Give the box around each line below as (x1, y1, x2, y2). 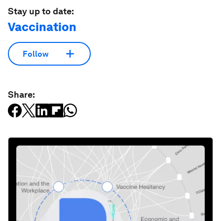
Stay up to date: (8, 6, 74, 16)
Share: (8, 89, 35, 100)
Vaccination (8, 20, 76, 34)
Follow (23, 49, 48, 59)
